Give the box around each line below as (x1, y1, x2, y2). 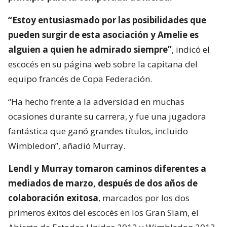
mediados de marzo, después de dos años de (8, 177, 198, 189)
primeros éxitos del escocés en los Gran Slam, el (8, 206, 199, 218)
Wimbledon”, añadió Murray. (8, 139, 125, 152)
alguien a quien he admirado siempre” (8, 43, 172, 55)
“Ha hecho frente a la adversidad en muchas (8, 95, 184, 107)
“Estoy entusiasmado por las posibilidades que (8, 14, 206, 26)
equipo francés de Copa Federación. (8, 72, 152, 85)
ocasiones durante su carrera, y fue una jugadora (8, 110, 206, 122)
